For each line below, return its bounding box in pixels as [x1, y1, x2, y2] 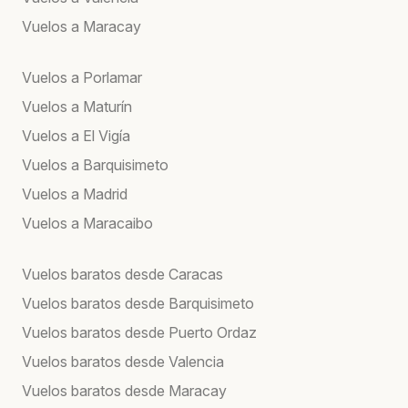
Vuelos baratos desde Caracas [22, 264, 223, 283]
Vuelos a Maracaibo [22, 213, 153, 232]
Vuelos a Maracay [22, 16, 141, 36]
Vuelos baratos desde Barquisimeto [22, 293, 254, 312]
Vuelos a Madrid [22, 184, 127, 203]
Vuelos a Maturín [22, 97, 132, 116]
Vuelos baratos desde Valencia [22, 352, 224, 371]
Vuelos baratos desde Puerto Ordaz [22, 322, 257, 342]
